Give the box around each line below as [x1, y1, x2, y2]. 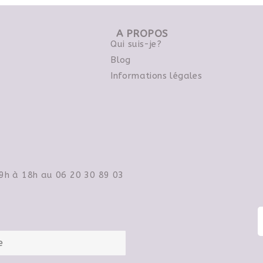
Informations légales [110, 70, 203, 81]
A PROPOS [116, 28, 168, 39]
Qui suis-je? [110, 39, 161, 49]
